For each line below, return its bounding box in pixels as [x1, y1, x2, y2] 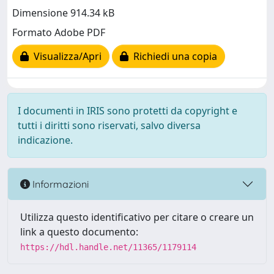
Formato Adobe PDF [12, 26, 105, 40]
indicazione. [18, 133, 73, 147]
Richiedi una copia [128, 50, 217, 64]
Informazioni [30, 177, 89, 190]
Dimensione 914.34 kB [12, 6, 114, 20]
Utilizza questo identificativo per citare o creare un [20, 210, 254, 224]
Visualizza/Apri [29, 50, 102, 64]
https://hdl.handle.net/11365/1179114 [20, 242, 196, 252]
